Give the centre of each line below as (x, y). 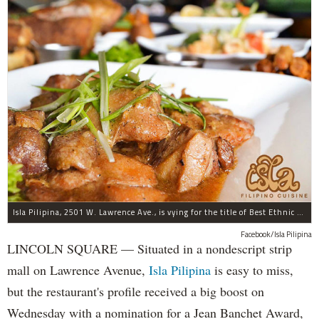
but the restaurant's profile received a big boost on (136, 291)
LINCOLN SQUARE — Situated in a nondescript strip (150, 248)
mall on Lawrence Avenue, (78, 270)
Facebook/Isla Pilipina (276, 234)
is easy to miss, (252, 270)
